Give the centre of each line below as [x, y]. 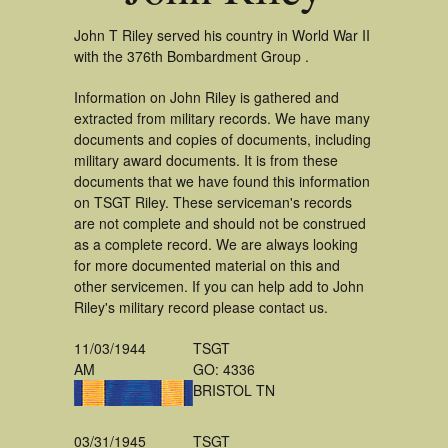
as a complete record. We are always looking [216, 244]
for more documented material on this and [207, 265]
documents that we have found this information [222, 181]
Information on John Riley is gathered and [206, 97]
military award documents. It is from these [206, 160]
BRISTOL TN [234, 390]
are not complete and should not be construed [220, 223]
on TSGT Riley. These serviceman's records [213, 202]
